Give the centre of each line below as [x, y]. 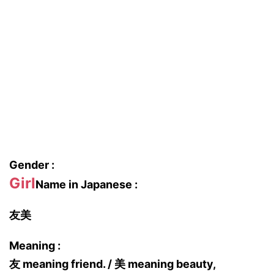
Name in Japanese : [87, 184]
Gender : [32, 165]
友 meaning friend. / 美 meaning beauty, [112, 264]
